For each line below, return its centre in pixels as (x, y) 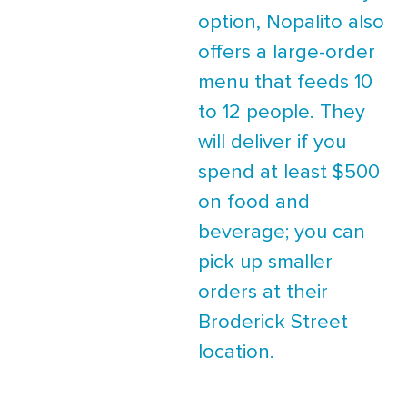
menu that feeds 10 (285, 82)
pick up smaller (265, 262)
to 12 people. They (282, 112)
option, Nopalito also (291, 22)
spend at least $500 (289, 172)
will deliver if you (272, 142)
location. (236, 352)
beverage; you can (282, 232)
